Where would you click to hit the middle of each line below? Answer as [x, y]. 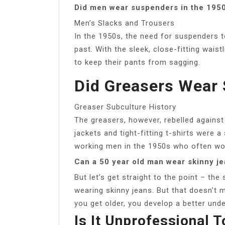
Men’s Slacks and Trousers [125, 23]
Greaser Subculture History [125, 107]
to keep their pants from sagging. [137, 62]
